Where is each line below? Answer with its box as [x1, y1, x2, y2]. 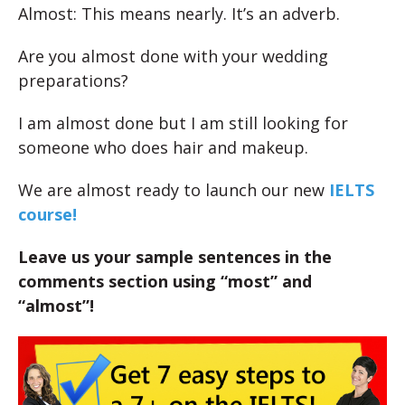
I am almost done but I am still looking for [18, 112, 348, 134]
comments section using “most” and [18, 270, 312, 292]
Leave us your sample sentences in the [18, 246, 332, 268]
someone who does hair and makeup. [18, 137, 308, 158]
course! [18, 203, 77, 225]
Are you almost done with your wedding [18, 45, 328, 67]
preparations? [18, 70, 128, 91]
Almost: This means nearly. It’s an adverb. [18, 3, 340, 24]
